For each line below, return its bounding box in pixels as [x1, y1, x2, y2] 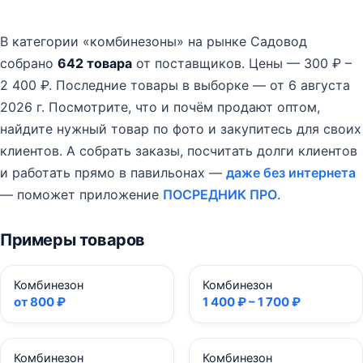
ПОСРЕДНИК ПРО [163, 186, 277, 203]
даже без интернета [226, 164, 356, 181]
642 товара [58, 55, 132, 71]
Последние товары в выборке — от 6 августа [56, 77, 350, 93]
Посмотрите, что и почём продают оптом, [45, 99, 320, 115]
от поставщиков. [132, 55, 249, 71]
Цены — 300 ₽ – [249, 55, 352, 71]
